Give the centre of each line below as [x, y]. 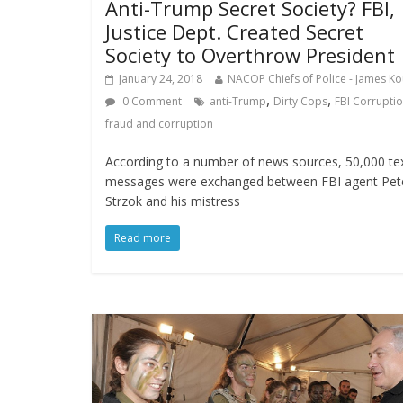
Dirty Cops [300, 101]
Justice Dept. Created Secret [234, 31]
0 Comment [151, 101]
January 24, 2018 [161, 78]
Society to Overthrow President [250, 54]
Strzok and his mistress [173, 201]
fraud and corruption [159, 123]
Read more [143, 237]
